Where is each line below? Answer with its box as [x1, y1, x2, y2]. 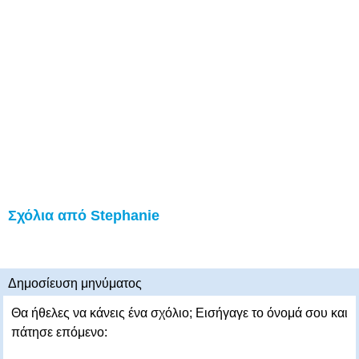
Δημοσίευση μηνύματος [8, 276, 142, 290]
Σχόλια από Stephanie [8, 208, 159, 224]
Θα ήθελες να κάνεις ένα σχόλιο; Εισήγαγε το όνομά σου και [11, 306, 348, 320]
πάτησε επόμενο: [11, 325, 107, 339]
